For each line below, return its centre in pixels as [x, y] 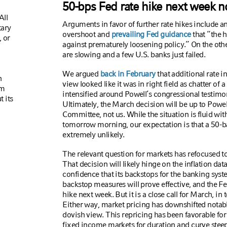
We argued [81, 74]
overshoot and [87, 34]
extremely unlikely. [93, 135]
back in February [128, 74]
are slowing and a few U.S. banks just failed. [134, 54]
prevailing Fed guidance [151, 34]
